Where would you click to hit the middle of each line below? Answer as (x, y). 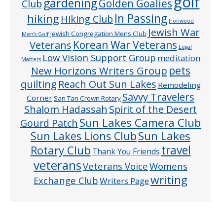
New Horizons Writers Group (99, 70)
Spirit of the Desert (153, 109)
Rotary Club (60, 150)
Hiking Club (87, 19)
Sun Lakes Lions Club (84, 136)
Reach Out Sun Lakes (107, 84)
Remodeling (179, 85)
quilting (38, 84)
